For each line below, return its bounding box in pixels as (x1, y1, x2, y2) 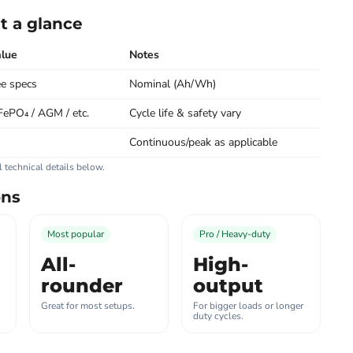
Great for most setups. (40, 299, 135, 312)
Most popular (46, 228, 104, 240)
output (192, 274, 263, 297)
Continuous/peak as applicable (128, 135, 277, 150)
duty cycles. (192, 310, 243, 322)
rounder (40, 274, 123, 297)
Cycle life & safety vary (128, 106, 241, 121)
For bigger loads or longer (192, 299, 303, 312)
